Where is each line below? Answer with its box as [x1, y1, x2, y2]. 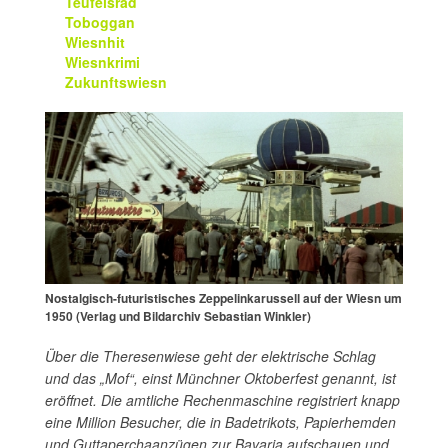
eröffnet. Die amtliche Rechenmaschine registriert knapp [45, 389, 400, 410]
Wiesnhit [65, 32, 125, 52]
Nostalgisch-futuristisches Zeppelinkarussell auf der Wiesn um [45, 288, 402, 307]
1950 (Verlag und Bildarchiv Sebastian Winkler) [45, 306, 311, 325]
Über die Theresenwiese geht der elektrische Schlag [45, 345, 376, 366]
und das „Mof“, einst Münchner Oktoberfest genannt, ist [45, 367, 396, 388]
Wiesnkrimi [65, 52, 140, 72]
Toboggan [65, 12, 135, 32]
